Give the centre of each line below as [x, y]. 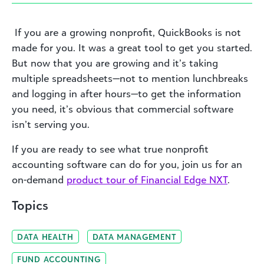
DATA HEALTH [45, 236]
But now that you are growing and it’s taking [115, 63]
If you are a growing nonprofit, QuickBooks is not [126, 32]
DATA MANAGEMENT [134, 236]
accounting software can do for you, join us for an [127, 164]
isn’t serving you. [51, 124]
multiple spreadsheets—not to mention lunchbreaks [130, 78]
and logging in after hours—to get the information [126, 93]
